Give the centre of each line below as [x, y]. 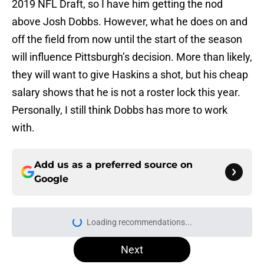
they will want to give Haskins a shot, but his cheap [130, 75]
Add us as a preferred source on [113, 165]
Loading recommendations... [139, 222]
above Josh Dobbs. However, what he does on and [130, 22]
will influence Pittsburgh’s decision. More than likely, [132, 57]
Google [51, 179]
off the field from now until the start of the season [127, 39]
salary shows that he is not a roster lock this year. [126, 93]
